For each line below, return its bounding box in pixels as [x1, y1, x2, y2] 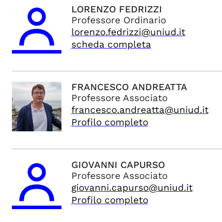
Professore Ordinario [71, 14, 166, 26]
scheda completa [71, 39, 151, 50]
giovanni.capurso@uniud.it [71, 182, 193, 193]
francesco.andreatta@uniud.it [71, 104, 209, 115]
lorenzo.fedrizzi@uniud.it [71, 26, 185, 38]
